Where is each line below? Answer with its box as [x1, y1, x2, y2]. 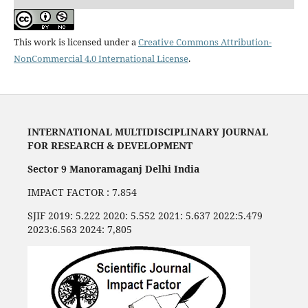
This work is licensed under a [13, 35, 138, 48]
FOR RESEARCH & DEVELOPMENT [27, 138, 192, 152]
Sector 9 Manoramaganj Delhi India [27, 162, 199, 175]
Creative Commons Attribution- [137, 35, 272, 48]
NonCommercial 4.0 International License [13, 52, 188, 65]
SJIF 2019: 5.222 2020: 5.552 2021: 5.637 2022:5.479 [27, 208, 263, 222]
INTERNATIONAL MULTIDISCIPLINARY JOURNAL [27, 124, 268, 138]
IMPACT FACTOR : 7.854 [27, 185, 137, 199]
